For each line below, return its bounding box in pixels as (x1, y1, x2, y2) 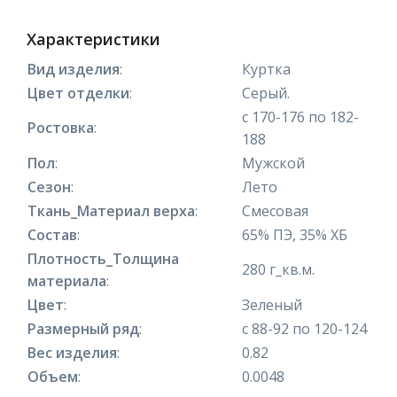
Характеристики (27, 27, 160, 50)
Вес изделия (27, 342, 117, 362)
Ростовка (27, 117, 94, 137)
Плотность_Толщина (27, 248, 179, 269)
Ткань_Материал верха (27, 200, 195, 221)
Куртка (242, 58, 291, 79)
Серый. (242, 82, 290, 103)
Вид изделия (27, 58, 120, 79)
